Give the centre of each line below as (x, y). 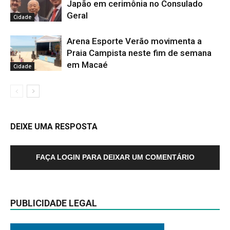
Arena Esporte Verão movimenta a (134, 41)
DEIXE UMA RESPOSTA (54, 127)
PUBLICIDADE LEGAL (54, 203)
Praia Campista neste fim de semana (139, 53)
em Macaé (87, 65)
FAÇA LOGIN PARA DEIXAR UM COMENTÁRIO (115, 157)
